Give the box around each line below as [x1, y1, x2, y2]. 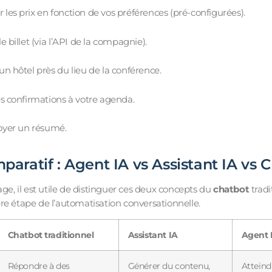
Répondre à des [7, 260, 70, 271]
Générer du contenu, [127, 260, 210, 271]
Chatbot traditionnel [7, 229, 94, 240]
